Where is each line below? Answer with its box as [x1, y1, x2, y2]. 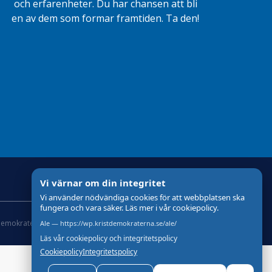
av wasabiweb [171, 218, 219, 229]
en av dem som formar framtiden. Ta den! [12, 12, 200, 25]
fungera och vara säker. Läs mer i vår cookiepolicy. [40, 202, 219, 213]
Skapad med [112, 218, 158, 229]
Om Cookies [58, 218, 101, 229]
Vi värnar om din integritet [40, 177, 166, 189]
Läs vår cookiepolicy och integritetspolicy [40, 233, 177, 243]
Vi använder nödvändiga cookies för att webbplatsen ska [40, 192, 245, 203]
